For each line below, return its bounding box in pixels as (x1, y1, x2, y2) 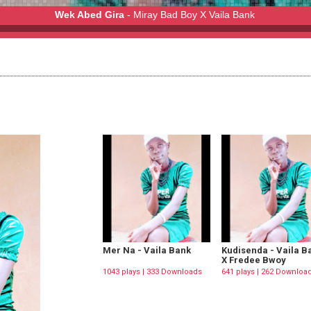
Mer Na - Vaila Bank (103, 245, 191, 256)
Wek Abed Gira (55, 9, 125, 21)
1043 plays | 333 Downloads (103, 267, 202, 277)
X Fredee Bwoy (221, 255, 286, 266)
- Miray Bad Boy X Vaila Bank (124, 9, 255, 21)
